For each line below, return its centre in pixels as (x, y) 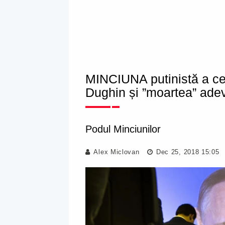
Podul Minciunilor (123, 129)
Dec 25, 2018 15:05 (187, 152)
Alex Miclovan (117, 152)
